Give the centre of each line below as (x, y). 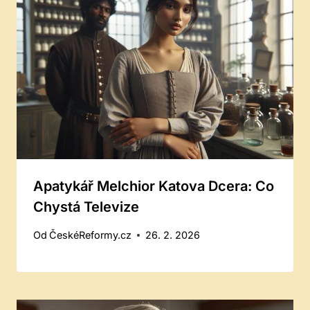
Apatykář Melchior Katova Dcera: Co (154, 186)
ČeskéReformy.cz (91, 235)
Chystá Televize (86, 207)
